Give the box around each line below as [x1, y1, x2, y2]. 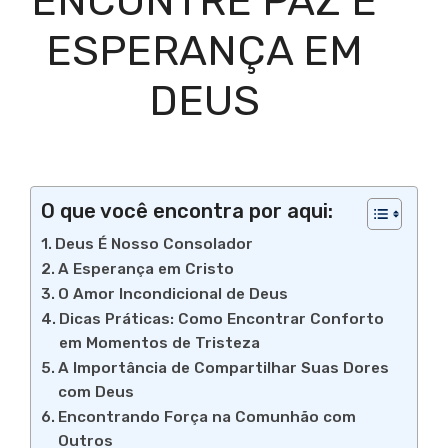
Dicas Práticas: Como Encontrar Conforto [59, 310, 385, 329]
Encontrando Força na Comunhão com [58, 408, 357, 427]
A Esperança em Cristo [58, 260, 235, 279]
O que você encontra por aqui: [41, 199, 333, 224]
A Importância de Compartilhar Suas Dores [58, 359, 390, 378]
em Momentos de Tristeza [59, 334, 261, 353]
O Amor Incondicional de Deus [58, 285, 289, 304]
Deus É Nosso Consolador [55, 235, 254, 254]
